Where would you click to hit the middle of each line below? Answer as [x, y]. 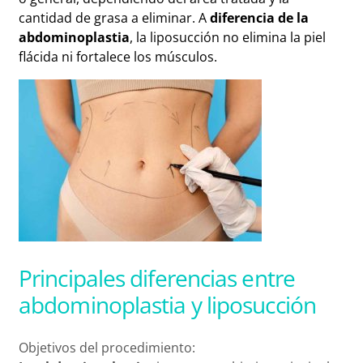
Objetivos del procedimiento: [107, 347]
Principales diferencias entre [157, 278]
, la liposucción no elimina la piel [228, 38]
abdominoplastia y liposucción [167, 305]
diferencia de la [259, 18]
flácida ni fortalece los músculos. [118, 57]
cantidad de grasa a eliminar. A [114, 18]
